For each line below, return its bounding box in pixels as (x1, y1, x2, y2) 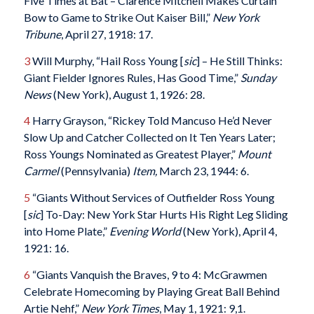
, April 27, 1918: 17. (60, 27, 153, 41)
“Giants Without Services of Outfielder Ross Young (29, 191, 275, 205)
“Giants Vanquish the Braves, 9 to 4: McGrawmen (29, 267, 267, 281)
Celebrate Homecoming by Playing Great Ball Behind (23, 284, 280, 298)
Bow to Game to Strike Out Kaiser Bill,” (23, 11, 212, 25)
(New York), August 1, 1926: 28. (50, 87, 205, 101)
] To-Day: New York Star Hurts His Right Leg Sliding (39, 207, 288, 221)
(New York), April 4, (180, 224, 277, 238)
